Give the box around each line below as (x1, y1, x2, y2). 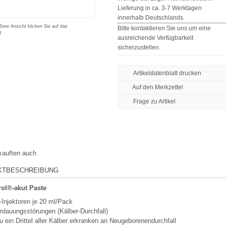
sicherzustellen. (117, 44, 160, 51)
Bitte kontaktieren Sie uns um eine (117, 25, 211, 32)
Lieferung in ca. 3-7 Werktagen (117, 5, 202, 12)
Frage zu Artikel (133, 98, 176, 105)
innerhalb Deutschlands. (117, 14, 185, 21)
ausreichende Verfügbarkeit (117, 34, 193, 41)
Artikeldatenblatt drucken (133, 70, 201, 77)
